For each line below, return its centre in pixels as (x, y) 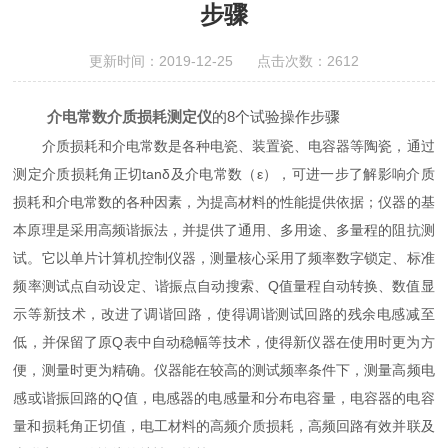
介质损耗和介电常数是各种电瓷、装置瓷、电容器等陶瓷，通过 (224, 145)
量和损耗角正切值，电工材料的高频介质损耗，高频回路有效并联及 (224, 425)
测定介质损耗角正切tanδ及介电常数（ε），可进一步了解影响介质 (224, 173)
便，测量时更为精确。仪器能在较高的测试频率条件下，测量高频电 (224, 369)
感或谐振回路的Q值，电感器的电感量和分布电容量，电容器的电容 (224, 397)
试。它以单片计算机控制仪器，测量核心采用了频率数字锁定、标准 (224, 257)
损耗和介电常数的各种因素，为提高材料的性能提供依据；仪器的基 (224, 201)
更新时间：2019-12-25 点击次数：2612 (223, 60)
